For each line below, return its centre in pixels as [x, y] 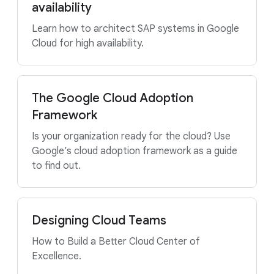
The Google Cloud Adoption [113, 98]
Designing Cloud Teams [99, 220]
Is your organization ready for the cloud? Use [131, 136]
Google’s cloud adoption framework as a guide [135, 151]
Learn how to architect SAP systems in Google [135, 29]
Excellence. [57, 256]
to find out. [56, 166]
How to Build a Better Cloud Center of [116, 242]
